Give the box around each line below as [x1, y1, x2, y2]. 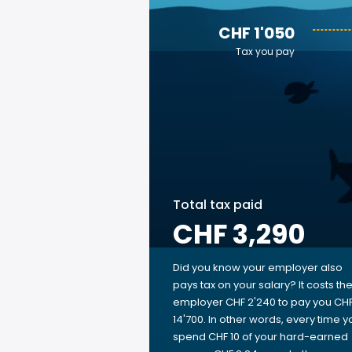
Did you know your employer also [173, 260, 343, 275]
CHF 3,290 [173, 215, 306, 253]
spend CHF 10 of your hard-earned [173, 329, 348, 344]
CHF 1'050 [218, 22, 295, 44]
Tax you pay [236, 45, 295, 58]
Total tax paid [173, 196, 262, 214]
